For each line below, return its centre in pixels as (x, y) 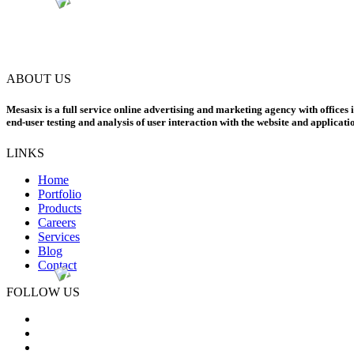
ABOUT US (39, 79)
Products (60, 209)
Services (59, 237)
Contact (57, 265)
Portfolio (60, 194)
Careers (57, 223)
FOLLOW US (43, 292)
